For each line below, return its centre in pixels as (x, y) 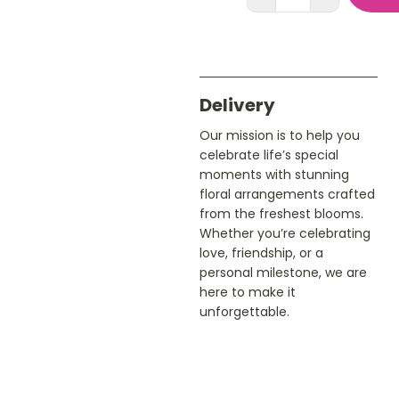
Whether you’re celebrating (285, 233)
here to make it (248, 292)
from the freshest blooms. (281, 213)
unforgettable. (244, 311)
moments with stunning (274, 174)
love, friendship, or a (261, 252)
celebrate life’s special (269, 155)
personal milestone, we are (283, 272)
